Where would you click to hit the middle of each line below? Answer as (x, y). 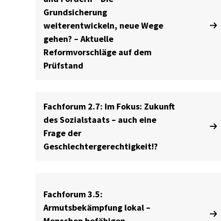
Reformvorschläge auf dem (97, 52)
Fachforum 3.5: (73, 194)
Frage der (62, 133)
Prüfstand (63, 65)
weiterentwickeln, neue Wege (103, 25)
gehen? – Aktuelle (78, 39)
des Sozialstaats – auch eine (100, 120)
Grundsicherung (75, 12)
